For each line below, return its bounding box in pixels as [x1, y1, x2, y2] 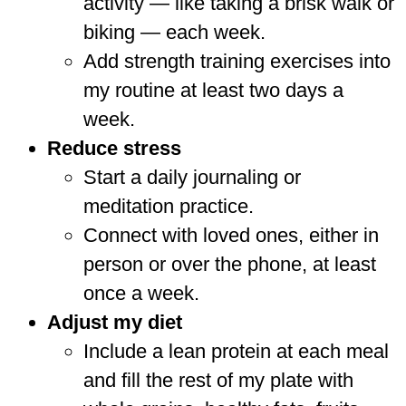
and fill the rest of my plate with [83, 368, 353, 391]
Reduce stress [47, 136, 181, 159]
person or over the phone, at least [83, 252, 376, 275]
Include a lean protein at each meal [83, 339, 389, 362]
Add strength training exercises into [83, 49, 391, 72]
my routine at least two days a [83, 78, 343, 101]
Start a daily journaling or [83, 165, 301, 188]
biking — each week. [83, 20, 266, 43]
